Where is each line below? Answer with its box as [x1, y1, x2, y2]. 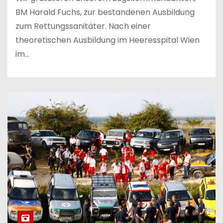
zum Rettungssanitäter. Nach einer [15, 20, 151, 32]
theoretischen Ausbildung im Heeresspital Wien [15, 34, 200, 46]
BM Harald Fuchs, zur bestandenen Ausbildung [15, 6, 195, 18]
